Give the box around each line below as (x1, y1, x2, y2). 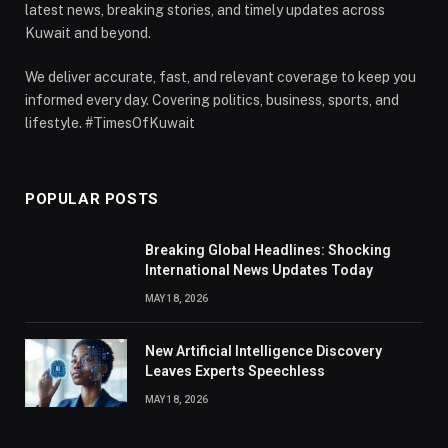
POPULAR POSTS (25, 190, 159, 209)
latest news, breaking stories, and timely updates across (25, 2, 385, 19)
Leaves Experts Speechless (145, 363, 325, 380)
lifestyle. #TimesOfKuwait (25, 115, 195, 132)
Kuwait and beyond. (25, 25, 151, 42)
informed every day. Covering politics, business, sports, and (25, 92, 399, 109)
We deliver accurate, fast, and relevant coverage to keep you (25, 69, 416, 86)
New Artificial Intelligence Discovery (145, 343, 382, 360)
